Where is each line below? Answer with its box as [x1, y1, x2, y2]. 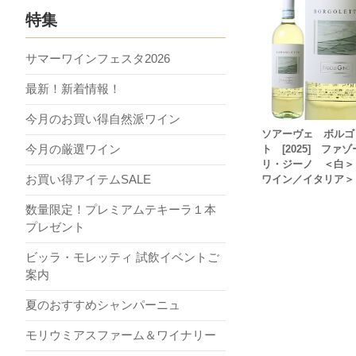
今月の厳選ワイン [25, 142, 121, 156]
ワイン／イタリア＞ [261, 172, 354, 185]
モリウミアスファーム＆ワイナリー [25, 328, 216, 342]
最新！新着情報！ [25, 82, 121, 95]
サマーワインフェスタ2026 [25, 52, 170, 65]
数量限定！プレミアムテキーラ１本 [25, 203, 216, 216]
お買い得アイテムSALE [25, 172, 151, 186]
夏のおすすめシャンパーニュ [25, 298, 180, 311]
